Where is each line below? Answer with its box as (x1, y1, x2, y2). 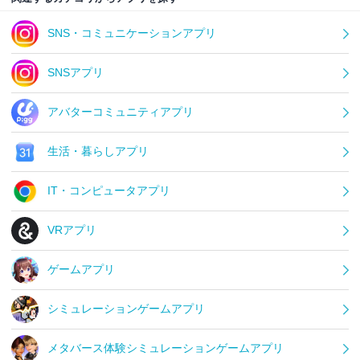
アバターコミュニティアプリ (47, 105, 194, 119)
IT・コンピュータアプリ (47, 184, 170, 198)
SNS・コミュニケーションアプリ (47, 27, 216, 40)
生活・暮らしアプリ (47, 145, 149, 158)
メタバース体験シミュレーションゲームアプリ (47, 342, 284, 355)
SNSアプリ (47, 66, 104, 80)
